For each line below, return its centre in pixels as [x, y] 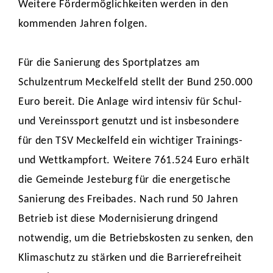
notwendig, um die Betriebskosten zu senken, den [136, 239]
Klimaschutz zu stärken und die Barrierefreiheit [130, 258]
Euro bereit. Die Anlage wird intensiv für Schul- [130, 102]
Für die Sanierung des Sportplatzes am [109, 63]
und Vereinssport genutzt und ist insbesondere [129, 122]
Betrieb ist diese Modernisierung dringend [118, 219]
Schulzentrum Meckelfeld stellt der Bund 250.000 [136, 83]
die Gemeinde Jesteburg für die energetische [125, 180]
